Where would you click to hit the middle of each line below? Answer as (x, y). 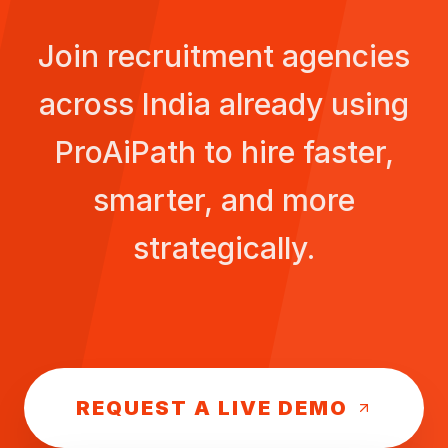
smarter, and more (224, 200)
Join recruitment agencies (224, 56)
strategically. (224, 248)
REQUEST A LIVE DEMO (212, 408)
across (90, 104)
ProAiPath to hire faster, (224, 152)
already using (310, 104)
